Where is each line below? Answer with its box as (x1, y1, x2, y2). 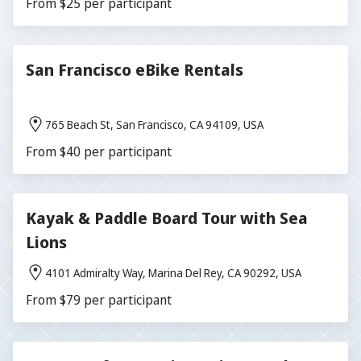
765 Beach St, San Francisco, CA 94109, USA (45, 116, 263, 132)
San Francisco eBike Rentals (26, 59, 243, 81)
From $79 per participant (26, 291, 172, 309)
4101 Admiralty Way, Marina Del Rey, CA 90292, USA (45, 264, 301, 280)
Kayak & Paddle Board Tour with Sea (26, 207, 308, 229)
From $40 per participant (26, 143, 172, 160)
